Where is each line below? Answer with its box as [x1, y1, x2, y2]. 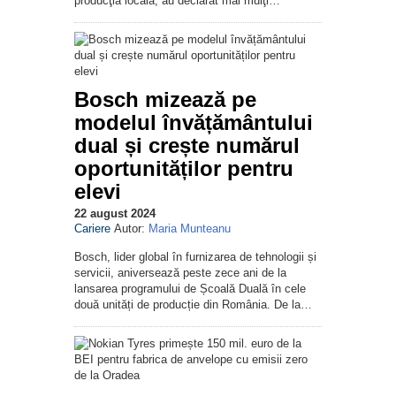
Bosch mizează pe [74, 87, 256, 111]
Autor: [114, 221, 148, 235]
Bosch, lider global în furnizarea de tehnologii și [74, 249, 316, 263]
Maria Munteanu [148, 221, 231, 235]
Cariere [74, 221, 110, 235]
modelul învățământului [74, 110, 313, 134]
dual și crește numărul [74, 133, 300, 157]
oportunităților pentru [74, 156, 293, 180]
